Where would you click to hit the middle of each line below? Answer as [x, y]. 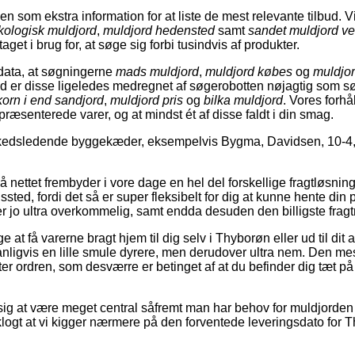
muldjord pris [147, 100]
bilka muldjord [243, 100]
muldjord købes [249, 71]
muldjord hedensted [159, 30]
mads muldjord [157, 71]
